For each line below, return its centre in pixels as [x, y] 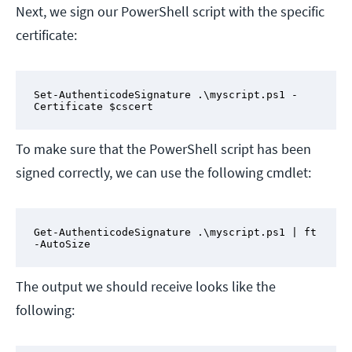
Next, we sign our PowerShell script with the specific [170, 12]
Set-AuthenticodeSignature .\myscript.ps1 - [165, 94]
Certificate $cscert [93, 106]
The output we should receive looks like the [146, 287]
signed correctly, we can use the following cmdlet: [163, 173]
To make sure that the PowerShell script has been [163, 149]
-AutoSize [62, 244]
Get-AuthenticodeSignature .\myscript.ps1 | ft [175, 232]
